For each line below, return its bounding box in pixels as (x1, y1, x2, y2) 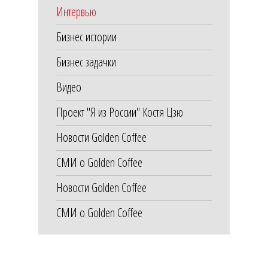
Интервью (56, 3, 96, 20)
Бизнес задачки (56, 53, 116, 70)
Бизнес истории (56, 28, 117, 45)
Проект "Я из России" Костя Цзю (56, 103, 183, 120)
